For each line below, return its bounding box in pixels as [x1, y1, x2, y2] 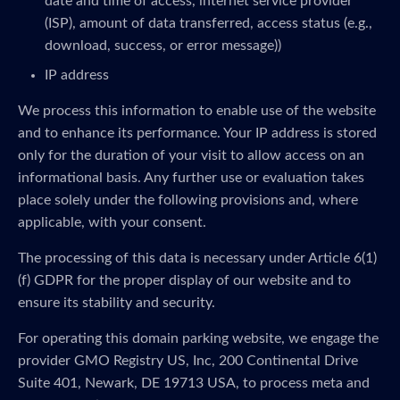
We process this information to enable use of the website [18, 104, 376, 118]
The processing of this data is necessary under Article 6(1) [18, 251, 377, 265]
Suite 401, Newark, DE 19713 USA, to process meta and [18, 376, 370, 390]
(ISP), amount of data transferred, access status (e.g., [45, 16, 372, 30]
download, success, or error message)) [45, 38, 281, 53]
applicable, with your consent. [18, 215, 206, 229]
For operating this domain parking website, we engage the [18, 331, 379, 346]
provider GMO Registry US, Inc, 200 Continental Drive [18, 354, 358, 368]
